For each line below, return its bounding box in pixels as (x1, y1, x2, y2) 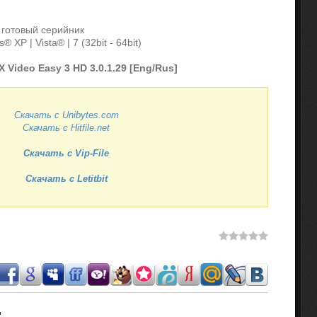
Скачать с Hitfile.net (23, 122, 110, 134)
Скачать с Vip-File (23, 148, 109, 159)
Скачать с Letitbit (25, 173, 108, 185)
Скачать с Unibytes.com (13, 110, 119, 121)
